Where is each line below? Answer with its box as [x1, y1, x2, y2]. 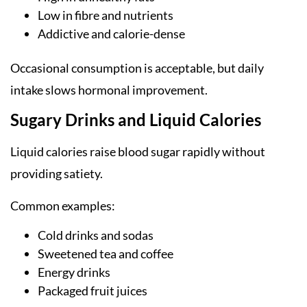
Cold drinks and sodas [38, 228, 153, 243]
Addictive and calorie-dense [38, 25, 185, 41]
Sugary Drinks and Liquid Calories [10, 110, 261, 130]
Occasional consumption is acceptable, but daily [10, 60, 264, 75]
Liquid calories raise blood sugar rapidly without [10, 144, 265, 160]
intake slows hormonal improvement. [10, 82, 208, 97]
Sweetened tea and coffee [38, 246, 173, 262]
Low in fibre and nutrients [38, 7, 173, 23]
